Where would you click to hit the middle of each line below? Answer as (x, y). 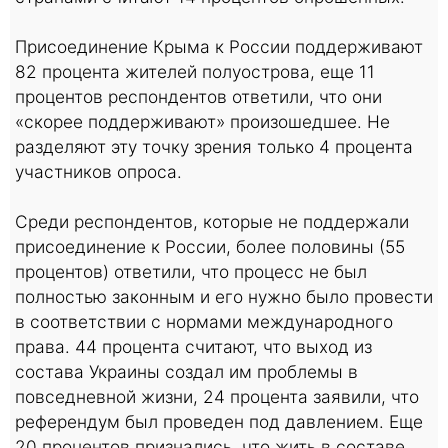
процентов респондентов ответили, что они (198, 96)
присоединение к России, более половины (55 (210, 246)
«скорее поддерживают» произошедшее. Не (202, 121)
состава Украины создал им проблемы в (186, 371)
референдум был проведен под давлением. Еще (219, 421)
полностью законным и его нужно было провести (224, 296)
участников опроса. (98, 171)
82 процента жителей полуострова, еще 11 (195, 71)
